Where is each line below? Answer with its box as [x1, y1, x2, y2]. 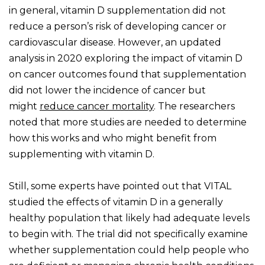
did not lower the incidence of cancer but [9, 85, 206, 96]
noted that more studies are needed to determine [9, 117, 247, 128]
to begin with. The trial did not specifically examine [9, 228, 248, 240]
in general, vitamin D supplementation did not [9, 5, 226, 17]
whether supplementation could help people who [9, 244, 249, 256]
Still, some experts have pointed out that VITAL [9, 180, 231, 192]
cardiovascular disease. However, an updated [9, 37, 221, 49]
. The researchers [154, 101, 235, 112]
